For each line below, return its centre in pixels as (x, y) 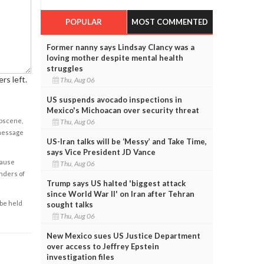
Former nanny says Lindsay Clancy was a (120, 47)
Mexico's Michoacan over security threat (123, 110)
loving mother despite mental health (115, 57)
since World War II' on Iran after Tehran (120, 194)
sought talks (70, 204)
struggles (65, 68)
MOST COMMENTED (170, 22)
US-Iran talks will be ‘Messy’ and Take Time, (126, 141)
